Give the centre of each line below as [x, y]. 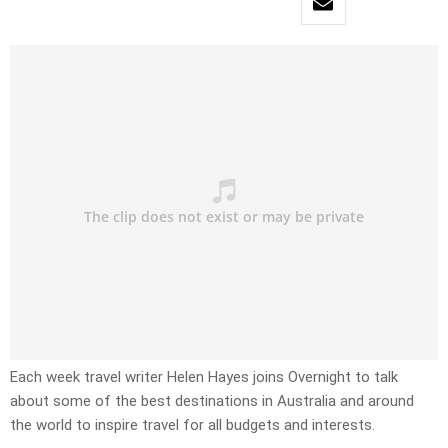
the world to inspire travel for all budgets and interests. [192, 425]
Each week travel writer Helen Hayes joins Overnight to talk [204, 377]
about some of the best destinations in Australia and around [212, 401]
